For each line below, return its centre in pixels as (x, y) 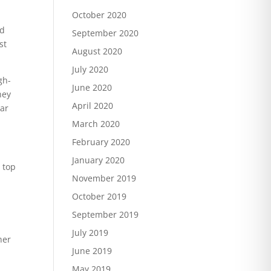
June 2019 (92, 251)
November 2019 (104, 178)
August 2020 (97, 51)
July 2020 (90, 69)
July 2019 (90, 233)
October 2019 (100, 196)
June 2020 (92, 87)
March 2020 (96, 124)
